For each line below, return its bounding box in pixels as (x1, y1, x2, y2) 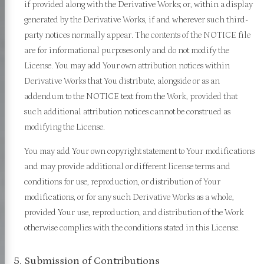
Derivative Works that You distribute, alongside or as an (24, 75, 220, 86)
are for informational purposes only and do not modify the (24, 45, 230, 55)
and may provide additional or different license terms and (24, 161, 231, 171)
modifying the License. (24, 121, 105, 132)
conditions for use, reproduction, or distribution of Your (24, 176, 221, 187)
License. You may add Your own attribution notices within (24, 60, 230, 71)
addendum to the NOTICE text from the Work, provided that (24, 91, 238, 101)
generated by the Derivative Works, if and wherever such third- (24, 14, 249, 25)
